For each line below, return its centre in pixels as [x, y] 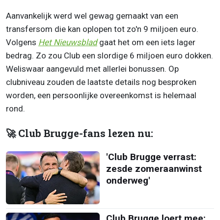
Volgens [22, 42]
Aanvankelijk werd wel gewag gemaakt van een [92, 16]
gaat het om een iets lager [146, 42]
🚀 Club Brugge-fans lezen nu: [80, 134]
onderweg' [128, 181]
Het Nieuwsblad [68, 42]
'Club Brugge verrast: [151, 157]
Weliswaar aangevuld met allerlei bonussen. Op [92, 69]
